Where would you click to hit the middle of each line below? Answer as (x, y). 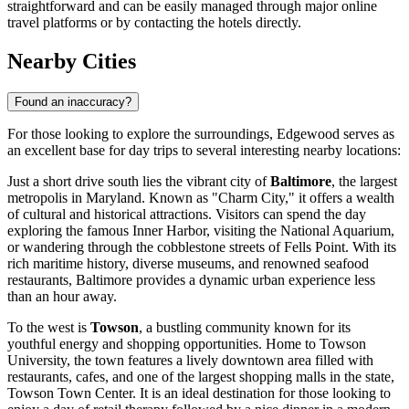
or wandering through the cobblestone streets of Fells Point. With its (202, 247)
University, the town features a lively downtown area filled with (190, 361)
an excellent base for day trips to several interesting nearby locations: (204, 151)
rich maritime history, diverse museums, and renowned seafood (188, 264)
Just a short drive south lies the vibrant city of (139, 182)
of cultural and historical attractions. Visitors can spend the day (187, 215)
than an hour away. (62, 297)
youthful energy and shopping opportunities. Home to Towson (187, 344)
